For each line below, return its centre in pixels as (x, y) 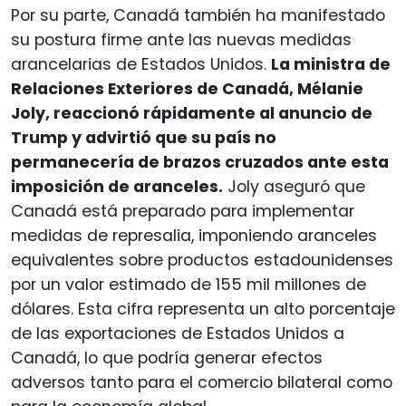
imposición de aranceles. (117, 186)
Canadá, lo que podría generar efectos (167, 358)
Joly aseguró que (294, 186)
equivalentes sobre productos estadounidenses (202, 260)
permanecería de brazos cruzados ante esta (200, 162)
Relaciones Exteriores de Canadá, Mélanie (187, 88)
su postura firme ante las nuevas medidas (181, 39)
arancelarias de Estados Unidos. (141, 64)
